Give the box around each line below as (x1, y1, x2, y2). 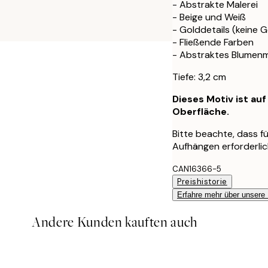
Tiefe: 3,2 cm (172, 70, 226, 83)
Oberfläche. (172, 105, 229, 118)
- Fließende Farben (172, 35, 254, 48)
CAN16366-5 (172, 163, 221, 174)
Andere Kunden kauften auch (32, 212, 198, 232)
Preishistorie (177, 176, 227, 187)
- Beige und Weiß (172, 10, 246, 23)
